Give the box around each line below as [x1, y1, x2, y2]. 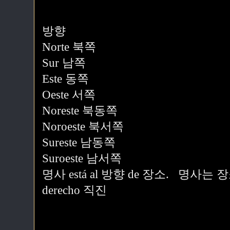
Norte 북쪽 [42, 41, 96, 53]
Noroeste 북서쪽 [42, 120, 124, 133]
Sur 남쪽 [42, 56, 86, 69]
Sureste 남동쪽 [42, 136, 116, 149]
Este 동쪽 [42, 72, 89, 85]
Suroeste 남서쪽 [42, 152, 122, 165]
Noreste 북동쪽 [42, 104, 118, 117]
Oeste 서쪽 [42, 88, 95, 101]
